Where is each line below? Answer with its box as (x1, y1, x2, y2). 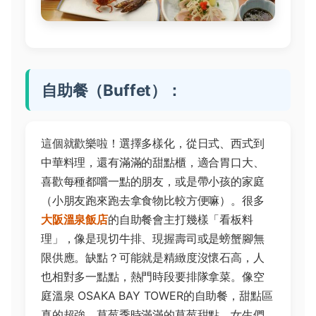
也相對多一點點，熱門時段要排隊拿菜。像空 (41, 269, 265, 284)
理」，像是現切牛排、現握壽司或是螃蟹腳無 (41, 231, 265, 245)
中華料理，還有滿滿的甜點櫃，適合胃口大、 (41, 154, 265, 169)
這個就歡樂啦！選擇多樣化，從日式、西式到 (41, 135, 265, 150)
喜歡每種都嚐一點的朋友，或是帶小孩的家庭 (41, 174, 265, 188)
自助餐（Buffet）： (42, 80, 182, 99)
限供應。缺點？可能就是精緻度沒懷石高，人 (41, 250, 265, 265)
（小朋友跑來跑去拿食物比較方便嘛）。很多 (41, 193, 265, 207)
